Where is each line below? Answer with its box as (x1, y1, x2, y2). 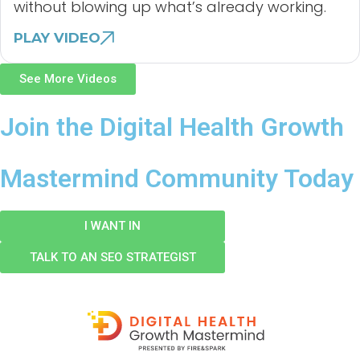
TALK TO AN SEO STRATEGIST (29, 250, 196, 265)
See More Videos (19, 72, 117, 87)
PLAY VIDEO (14, 30, 100, 47)
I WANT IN (84, 219, 141, 234)
